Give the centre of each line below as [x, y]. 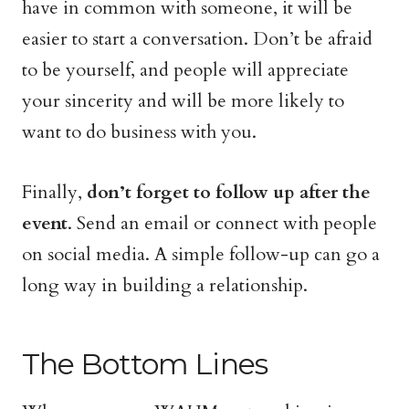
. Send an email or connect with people [222, 223]
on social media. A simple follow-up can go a [201, 254]
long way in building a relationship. [165, 285]
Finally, [54, 192]
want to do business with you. [139, 132]
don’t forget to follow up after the [229, 192]
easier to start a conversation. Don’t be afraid [197, 39]
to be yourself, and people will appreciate [185, 70]
